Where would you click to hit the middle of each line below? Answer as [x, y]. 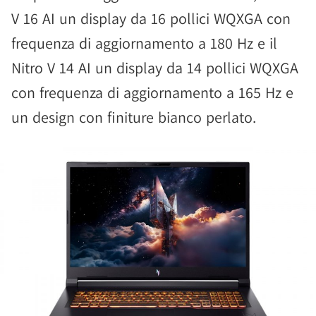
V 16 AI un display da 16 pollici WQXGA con [151, 18]
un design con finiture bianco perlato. [134, 117]
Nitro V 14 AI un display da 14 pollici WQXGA [155, 68]
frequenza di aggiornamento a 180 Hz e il [144, 43]
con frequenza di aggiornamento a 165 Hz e [152, 92]
